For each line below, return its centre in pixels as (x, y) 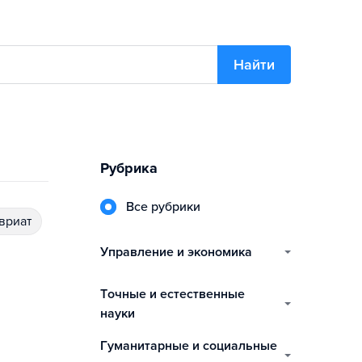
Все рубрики (167, 207)
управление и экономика (180, 252)
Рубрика (129, 168)
